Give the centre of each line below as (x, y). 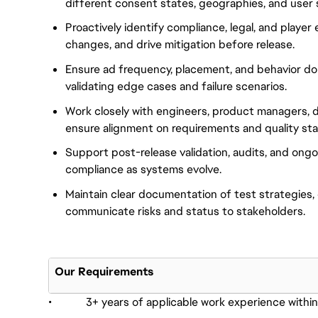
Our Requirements (104, 272)
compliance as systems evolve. (143, 170)
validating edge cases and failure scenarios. (176, 86)
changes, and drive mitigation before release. (180, 45)
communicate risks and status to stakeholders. (187, 211)
